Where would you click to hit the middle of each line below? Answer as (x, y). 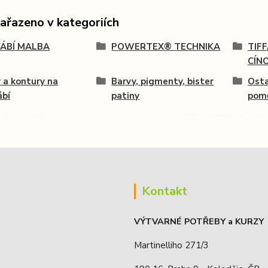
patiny (126, 95)
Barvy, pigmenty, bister (163, 81)
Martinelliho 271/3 (171, 245)
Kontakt (165, 191)
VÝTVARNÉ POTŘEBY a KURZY (199, 221)
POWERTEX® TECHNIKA (166, 46)
